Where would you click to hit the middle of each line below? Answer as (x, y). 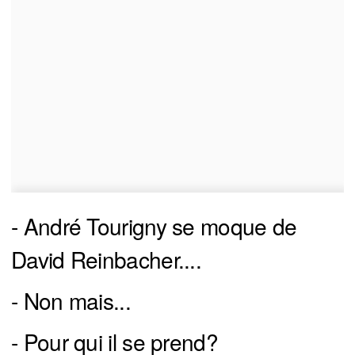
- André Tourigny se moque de (154, 225)
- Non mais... (71, 300)
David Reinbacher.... (107, 259)
